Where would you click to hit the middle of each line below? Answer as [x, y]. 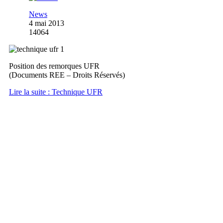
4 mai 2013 [47, 23]
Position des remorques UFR [54, 66]
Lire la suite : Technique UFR [56, 92]
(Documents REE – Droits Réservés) [67, 75]
